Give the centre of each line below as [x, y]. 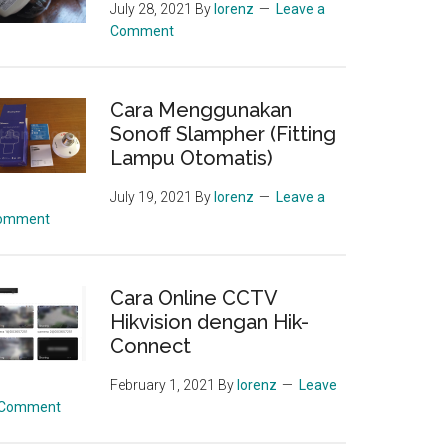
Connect [150, 346]
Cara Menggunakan [201, 110]
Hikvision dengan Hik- [209, 322]
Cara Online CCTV [193, 298]
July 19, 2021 [151, 197]
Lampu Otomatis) [191, 158]
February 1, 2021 [162, 385]
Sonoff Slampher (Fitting [223, 134]
